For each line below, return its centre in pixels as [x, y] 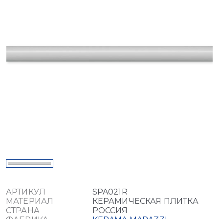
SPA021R [110, 192]
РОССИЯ [110, 210]
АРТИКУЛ [26, 192]
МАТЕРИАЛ [30, 201]
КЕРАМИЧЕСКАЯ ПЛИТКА [145, 201]
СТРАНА [23, 210]
